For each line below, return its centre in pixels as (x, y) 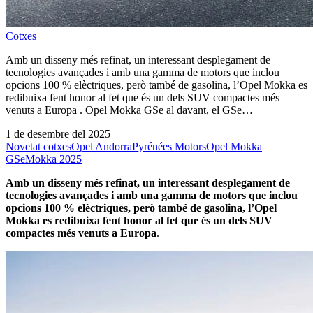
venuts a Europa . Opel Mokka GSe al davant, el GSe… (129, 110)
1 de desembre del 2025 (58, 133)
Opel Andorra (102, 146)
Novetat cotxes (38, 146)
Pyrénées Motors (169, 146)
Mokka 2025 (53, 159)
